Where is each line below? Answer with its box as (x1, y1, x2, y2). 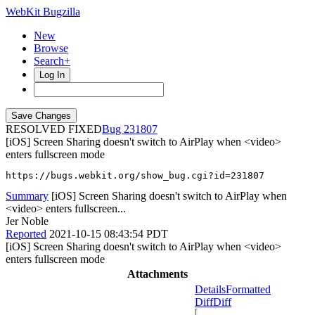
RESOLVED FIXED (6, 123, 102, 135)
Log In (39, 70, 65, 80)
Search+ (34, 55, 70, 67)
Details (195, 283, 226, 295)
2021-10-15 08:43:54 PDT (49, 228, 168, 240)
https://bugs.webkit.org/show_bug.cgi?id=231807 (6, 170, 264, 181)
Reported (6, 228, 46, 240)
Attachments (127, 268, 188, 280)
